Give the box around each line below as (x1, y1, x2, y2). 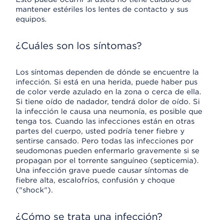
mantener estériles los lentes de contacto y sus (16, 5, 188, 14)
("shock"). (16, 186, 53, 194)
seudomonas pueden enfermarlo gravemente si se (16, 146, 199, 155)
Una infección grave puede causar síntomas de (16, 166, 189, 175)
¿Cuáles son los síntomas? (16, 40, 142, 52)
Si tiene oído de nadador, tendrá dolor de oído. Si (16, 97, 200, 106)
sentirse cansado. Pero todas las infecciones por (16, 137, 193, 145)
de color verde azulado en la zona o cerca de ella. (16, 87, 201, 96)
